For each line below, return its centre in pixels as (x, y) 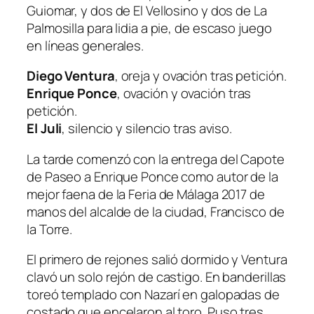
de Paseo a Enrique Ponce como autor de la (152, 176)
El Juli (45, 129)
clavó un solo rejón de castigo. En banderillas (157, 277)
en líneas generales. (85, 45)
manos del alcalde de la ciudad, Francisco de (156, 211)
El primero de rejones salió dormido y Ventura (157, 260)
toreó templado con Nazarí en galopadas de (153, 295)
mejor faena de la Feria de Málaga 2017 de (146, 194)
